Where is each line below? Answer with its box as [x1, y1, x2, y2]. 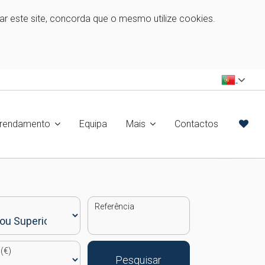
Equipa [79, 118, 107, 130]
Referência [94, 202, 134, 211]
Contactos [174, 118, 218, 130]
